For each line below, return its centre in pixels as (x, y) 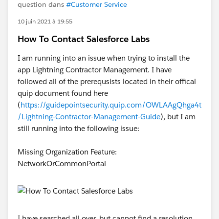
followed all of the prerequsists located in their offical (107, 81)
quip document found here (63, 93)
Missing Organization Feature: (67, 152)
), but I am (178, 117)
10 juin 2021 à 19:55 (45, 21)
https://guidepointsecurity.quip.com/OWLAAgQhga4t (111, 105)
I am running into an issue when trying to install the (104, 58)
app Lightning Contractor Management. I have (95, 70)
